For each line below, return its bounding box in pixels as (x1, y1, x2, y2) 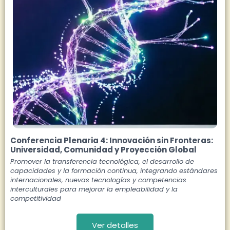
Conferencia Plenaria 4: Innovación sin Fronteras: (10, 135, 213, 146)
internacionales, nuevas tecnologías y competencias (10, 175, 186, 185)
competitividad (10, 193, 61, 203)
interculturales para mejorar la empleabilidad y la (10, 184, 178, 194)
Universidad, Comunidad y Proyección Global (10, 144, 197, 155)
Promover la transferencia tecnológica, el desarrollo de (10, 156, 194, 166)
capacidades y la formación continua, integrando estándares (10, 165, 218, 176)
